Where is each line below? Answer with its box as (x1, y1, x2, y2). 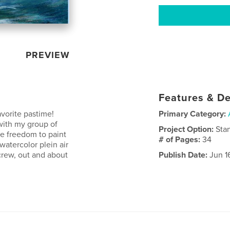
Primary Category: (159, 109, 226, 120)
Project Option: (159, 124, 216, 135)
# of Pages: (159, 135, 203, 145)
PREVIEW (26, 49, 70, 61)
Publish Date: (159, 150, 208, 161)
